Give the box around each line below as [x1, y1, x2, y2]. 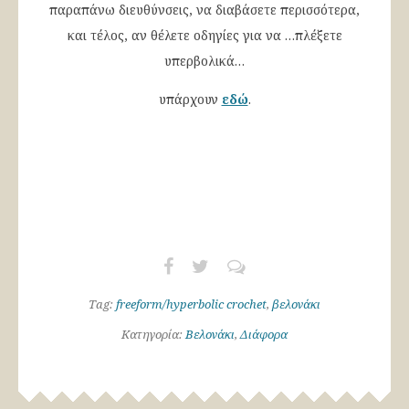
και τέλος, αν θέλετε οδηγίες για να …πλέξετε [67, 26, 342, 44]
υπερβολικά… [164, 51, 245, 69]
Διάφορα [240, 325, 288, 342]
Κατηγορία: [121, 325, 185, 342]
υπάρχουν [158, 89, 222, 108]
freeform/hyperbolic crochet [116, 295, 267, 312]
